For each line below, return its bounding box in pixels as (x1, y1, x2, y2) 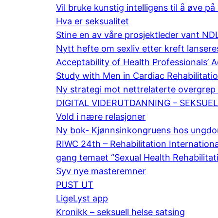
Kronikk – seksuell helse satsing (56, 206, 185, 217)
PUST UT (56, 179, 94, 190)
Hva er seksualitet (56, 16, 129, 26)
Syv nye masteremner (56, 165, 146, 176)
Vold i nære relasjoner (56, 111, 146, 122)
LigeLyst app (56, 193, 109, 203)
